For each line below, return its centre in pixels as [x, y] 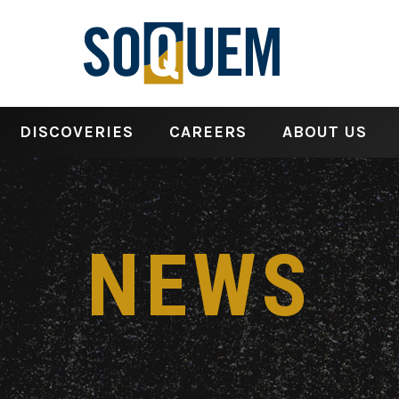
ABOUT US [324, 132]
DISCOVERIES [76, 132]
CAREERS [208, 132]
